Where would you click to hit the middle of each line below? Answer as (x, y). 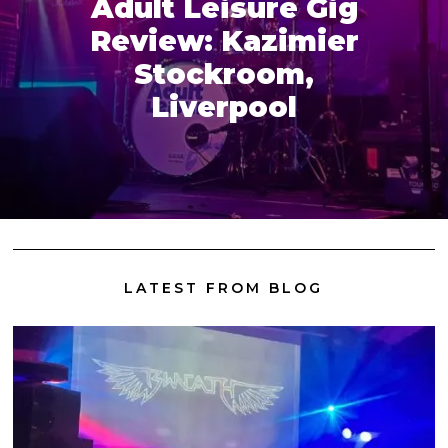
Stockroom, (224, 74)
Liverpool (224, 107)
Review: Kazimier (224, 41)
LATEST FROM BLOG (224, 287)
